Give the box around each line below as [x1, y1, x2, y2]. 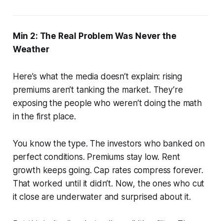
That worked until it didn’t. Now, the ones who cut [12, 178, 205, 188]
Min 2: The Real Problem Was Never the [12, 31, 177, 41]
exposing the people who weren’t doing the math [12, 98, 202, 108]
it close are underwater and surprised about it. [12, 191, 191, 202]
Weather [12, 44, 49, 54]
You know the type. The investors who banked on [12, 138, 205, 148]
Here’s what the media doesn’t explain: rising [12, 71, 183, 81]
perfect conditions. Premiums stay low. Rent [12, 151, 180, 162]
